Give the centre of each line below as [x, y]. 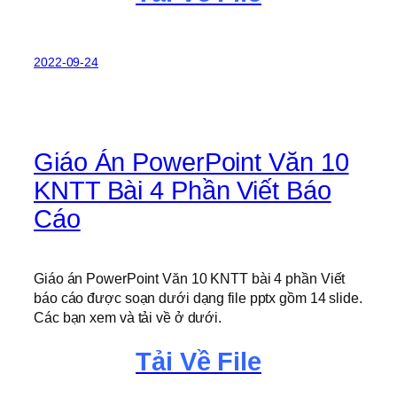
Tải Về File [198, 362]
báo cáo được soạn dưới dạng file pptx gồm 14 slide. [198, 297]
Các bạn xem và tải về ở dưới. [128, 317]
